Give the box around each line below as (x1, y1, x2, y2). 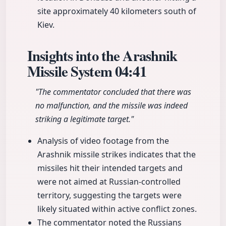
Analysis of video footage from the (37, 135, 169, 147)
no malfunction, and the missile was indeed (35, 100, 188, 111)
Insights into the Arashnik (27, 45, 178, 67)
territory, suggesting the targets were (37, 190, 182, 201)
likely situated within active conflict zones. (37, 203, 197, 215)
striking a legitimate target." (35, 114, 134, 125)
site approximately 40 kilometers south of (37, 6, 196, 17)
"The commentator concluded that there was (35, 86, 191, 98)
